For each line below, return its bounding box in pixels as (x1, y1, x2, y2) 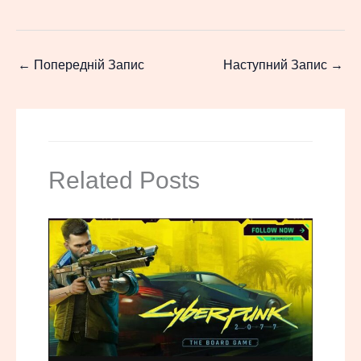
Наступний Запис (223, 57, 330, 72)
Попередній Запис (31, 57, 144, 72)
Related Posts (48, 166, 200, 193)
